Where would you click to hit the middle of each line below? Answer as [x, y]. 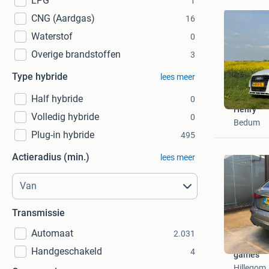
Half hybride [57, 99]
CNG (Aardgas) [63, 18]
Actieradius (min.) [51, 157]
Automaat [52, 233]
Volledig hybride [65, 117]
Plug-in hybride [63, 135]
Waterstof [52, 36]
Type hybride [40, 77]
